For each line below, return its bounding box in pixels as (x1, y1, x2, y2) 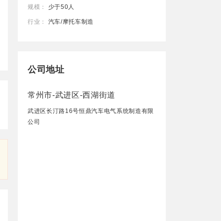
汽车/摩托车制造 (46, 18, 94, 25)
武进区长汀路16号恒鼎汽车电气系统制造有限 (28, 108, 154, 114)
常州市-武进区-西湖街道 (28, 91, 115, 99)
